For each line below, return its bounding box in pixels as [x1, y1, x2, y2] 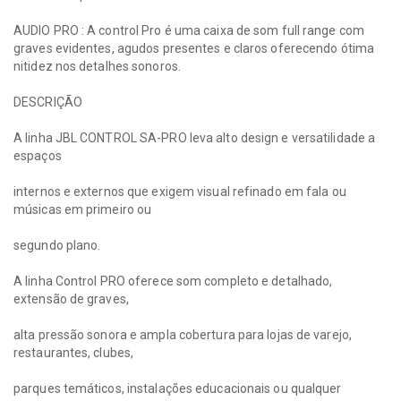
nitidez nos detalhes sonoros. [13, 59, 181, 74]
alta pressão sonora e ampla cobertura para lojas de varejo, [13, 328, 352, 343]
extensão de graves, [13, 292, 129, 307]
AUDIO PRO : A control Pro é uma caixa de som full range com [13, 23, 364, 38]
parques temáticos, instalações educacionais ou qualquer [13, 381, 342, 397]
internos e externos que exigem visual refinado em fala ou [13, 184, 346, 200]
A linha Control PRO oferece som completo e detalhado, [13, 274, 333, 289]
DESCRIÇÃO [13, 95, 82, 110]
